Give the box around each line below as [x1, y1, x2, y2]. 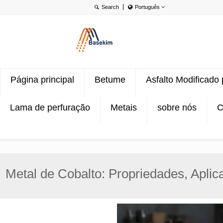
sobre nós [157, 103, 197, 112]
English [139, 18, 166, 27]
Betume [95, 75, 125, 85]
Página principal [10, 75, 74, 85]
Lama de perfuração [10, 103, 90, 112]
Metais [111, 103, 137, 112]
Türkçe [139, 51, 164, 60]
